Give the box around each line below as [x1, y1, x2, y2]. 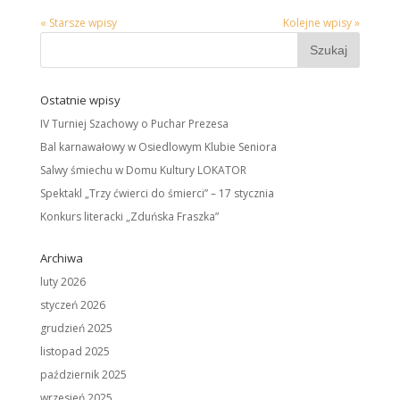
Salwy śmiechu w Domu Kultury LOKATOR [39, 162, 246, 179]
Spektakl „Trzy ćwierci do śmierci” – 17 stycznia [39, 186, 274, 202]
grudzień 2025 [39, 321, 112, 337]
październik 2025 [39, 367, 127, 383]
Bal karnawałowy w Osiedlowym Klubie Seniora [39, 139, 277, 155]
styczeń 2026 [39, 297, 105, 313]
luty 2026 [39, 274, 86, 290]
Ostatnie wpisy [39, 92, 121, 109]
